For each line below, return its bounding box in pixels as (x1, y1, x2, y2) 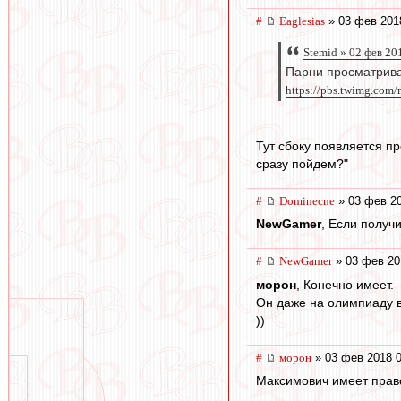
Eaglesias (279, 14, 325, 29)
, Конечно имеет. (296, 277, 394, 292)
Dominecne (279, 193, 335, 208)
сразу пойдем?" (256, 156, 348, 171)
